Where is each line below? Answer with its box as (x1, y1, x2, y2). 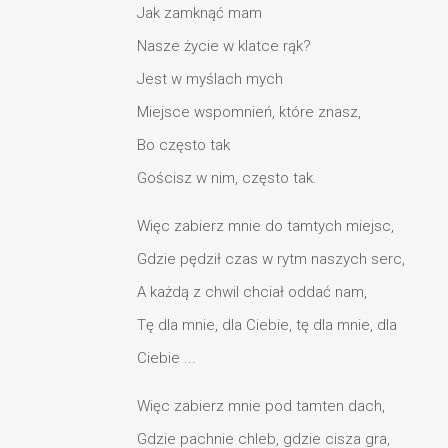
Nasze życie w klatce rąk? (137, 36, 311, 55)
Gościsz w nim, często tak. (137, 168, 317, 187)
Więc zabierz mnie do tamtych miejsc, (137, 216, 394, 235)
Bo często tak (137, 135, 230, 154)
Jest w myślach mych (137, 69, 283, 88)
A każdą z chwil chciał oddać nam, (137, 282, 367, 301)
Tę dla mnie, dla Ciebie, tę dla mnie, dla (137, 315, 397, 334)
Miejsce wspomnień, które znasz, (137, 102, 361, 121)
